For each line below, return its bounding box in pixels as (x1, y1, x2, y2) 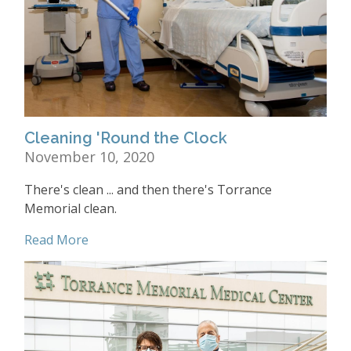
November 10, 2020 (24, 147, 154, 166)
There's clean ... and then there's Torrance (24, 180, 272, 198)
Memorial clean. (24, 199, 117, 217)
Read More (24, 230, 89, 248)
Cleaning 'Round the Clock (24, 128, 227, 147)
